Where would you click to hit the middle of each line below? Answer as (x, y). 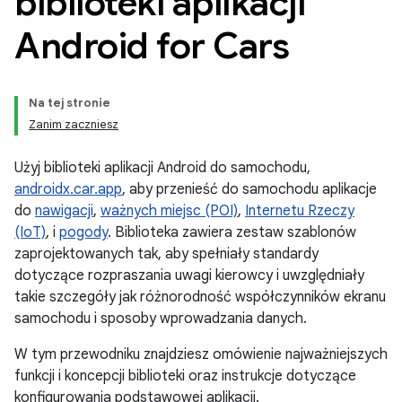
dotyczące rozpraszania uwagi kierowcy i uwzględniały (189, 275)
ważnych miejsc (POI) (169, 211)
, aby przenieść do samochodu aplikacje (249, 189)
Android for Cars (152, 46)
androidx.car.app (68, 189)
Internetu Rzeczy (300, 211)
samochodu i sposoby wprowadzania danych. (161, 319)
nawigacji (64, 211)
